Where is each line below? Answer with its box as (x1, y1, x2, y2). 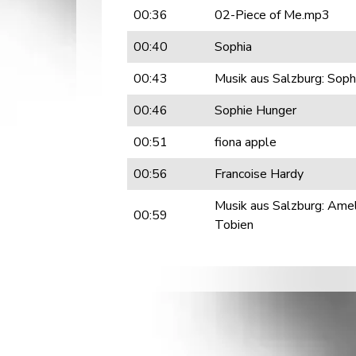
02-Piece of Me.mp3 (215, 6, 330, 24)
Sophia (215, 38, 252, 56)
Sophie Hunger (215, 102, 296, 119)
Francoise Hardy (215, 165, 304, 183)
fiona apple (215, 133, 277, 151)
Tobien (215, 216, 253, 234)
